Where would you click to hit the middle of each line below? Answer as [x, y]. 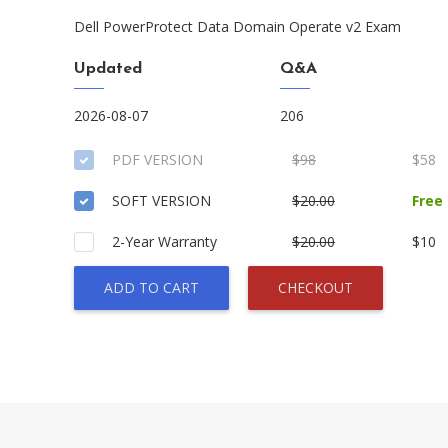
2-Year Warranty [164, 241]
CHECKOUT [315, 287]
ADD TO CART [151, 287]
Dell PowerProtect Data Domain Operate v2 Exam [237, 26]
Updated [108, 69]
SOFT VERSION [161, 200]
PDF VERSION [157, 159]
